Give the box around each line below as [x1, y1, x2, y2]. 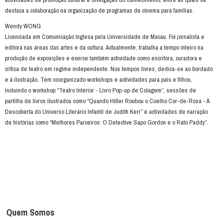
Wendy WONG [5, 21, 41, 30]
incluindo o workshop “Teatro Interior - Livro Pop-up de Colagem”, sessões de [5, 86, 196, 94]
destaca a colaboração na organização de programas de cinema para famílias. [5, 6, 194, 15]
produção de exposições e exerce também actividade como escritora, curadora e [5, 54, 202, 62]
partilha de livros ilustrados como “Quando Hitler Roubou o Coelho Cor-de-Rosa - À [5, 96, 209, 105]
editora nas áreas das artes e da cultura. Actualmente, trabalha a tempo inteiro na [5, 43, 203, 52]
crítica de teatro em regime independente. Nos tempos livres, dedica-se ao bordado [5, 64, 213, 73]
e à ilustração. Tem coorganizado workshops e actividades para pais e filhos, [5, 75, 192, 84]
